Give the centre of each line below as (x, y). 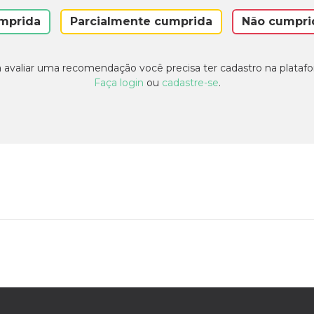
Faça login (118, 83)
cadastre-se (190, 83)
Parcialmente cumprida (141, 22)
